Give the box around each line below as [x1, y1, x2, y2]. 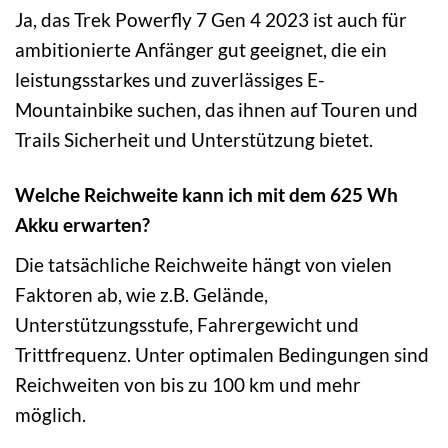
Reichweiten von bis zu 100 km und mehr [15, 372, 361, 396]
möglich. [15, 402, 86, 426]
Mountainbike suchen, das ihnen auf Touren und [15, 98, 418, 122]
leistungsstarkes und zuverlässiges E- [15, 68, 325, 92]
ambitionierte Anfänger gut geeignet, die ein [15, 38, 387, 62]
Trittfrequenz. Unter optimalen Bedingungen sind [15, 342, 429, 366]
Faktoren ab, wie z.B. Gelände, [15, 282, 268, 306]
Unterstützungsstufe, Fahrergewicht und [15, 312, 359, 336]
